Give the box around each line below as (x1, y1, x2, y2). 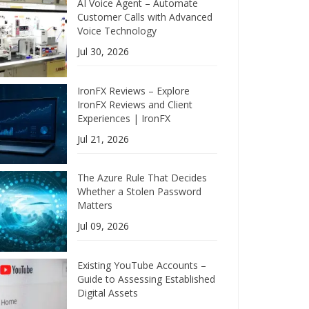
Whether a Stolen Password (77, 185, 202, 199)
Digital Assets (77, 286, 139, 299)
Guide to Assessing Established (77, 272, 216, 286)
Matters (77, 199, 113, 212)
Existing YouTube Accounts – (77, 258, 207, 272)
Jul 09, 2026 (77, 219, 130, 233)
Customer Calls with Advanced (77, 10, 213, 24)
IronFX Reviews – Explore (77, 83, 190, 97)
